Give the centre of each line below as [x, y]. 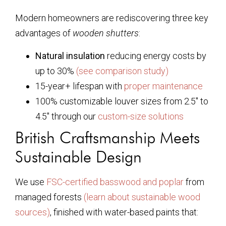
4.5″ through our [67, 116]
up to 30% [56, 71]
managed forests [49, 197]
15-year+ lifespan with [80, 86]
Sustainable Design [78, 156]
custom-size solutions [141, 116]
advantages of [44, 33]
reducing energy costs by [156, 55]
